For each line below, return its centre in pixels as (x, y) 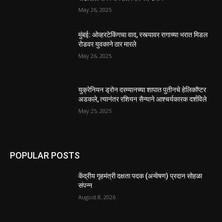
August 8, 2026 (97, 197)
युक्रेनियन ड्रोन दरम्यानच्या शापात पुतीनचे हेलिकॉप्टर (142, 90)
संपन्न (85, 185)
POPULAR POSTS (45, 155)
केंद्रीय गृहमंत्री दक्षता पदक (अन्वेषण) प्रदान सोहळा (140, 176)
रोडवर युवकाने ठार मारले (108, 44)
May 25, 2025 (95, 111)
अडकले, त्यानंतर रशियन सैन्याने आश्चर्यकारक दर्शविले (143, 99)
